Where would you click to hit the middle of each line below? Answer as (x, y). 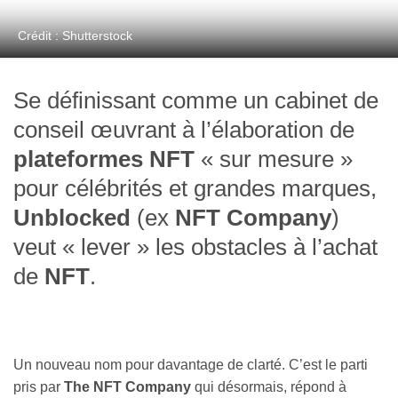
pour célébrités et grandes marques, (195, 189)
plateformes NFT (104, 159)
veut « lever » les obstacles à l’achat (195, 247)
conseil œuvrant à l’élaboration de (184, 130)
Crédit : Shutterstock (75, 36)
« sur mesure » (274, 159)
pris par (39, 387)
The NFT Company (127, 387)
